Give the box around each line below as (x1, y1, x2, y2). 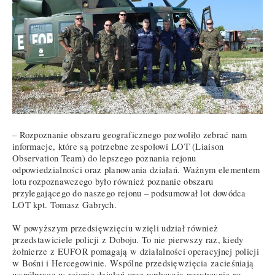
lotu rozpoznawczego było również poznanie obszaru (12, 176, 214, 188)
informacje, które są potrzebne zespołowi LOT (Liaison (12, 141, 224, 153)
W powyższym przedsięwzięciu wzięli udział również (12, 222, 219, 234)
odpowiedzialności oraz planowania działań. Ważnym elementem (12, 164, 260, 176)
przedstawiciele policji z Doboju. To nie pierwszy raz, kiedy (12, 234, 244, 246)
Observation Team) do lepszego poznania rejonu (12, 152, 196, 165)
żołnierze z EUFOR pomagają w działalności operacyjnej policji (12, 246, 259, 258)
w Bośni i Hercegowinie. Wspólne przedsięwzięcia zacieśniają (12, 257, 254, 269)
